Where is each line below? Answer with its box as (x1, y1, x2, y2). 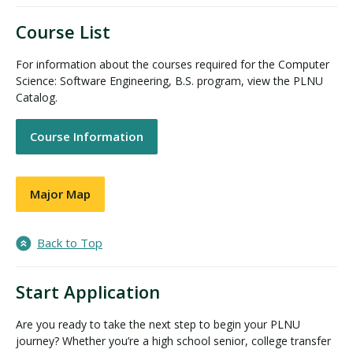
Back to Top (37, 234, 102, 251)
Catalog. (16, 89, 61, 105)
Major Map (30, 185, 91, 202)
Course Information (30, 128, 143, 145)
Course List (16, 19, 110, 43)
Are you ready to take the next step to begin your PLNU (16, 316, 300, 332)
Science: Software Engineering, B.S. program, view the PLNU (16, 72, 323, 88)
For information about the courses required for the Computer (16, 56, 329, 72)
